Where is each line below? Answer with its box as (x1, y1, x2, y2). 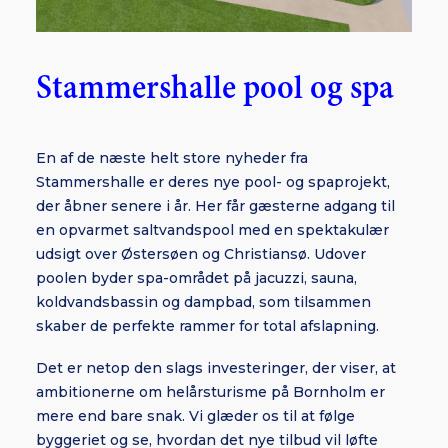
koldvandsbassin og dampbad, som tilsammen (36, 293, 371, 311)
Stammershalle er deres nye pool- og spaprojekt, (36, 173, 390, 191)
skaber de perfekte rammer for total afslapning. (36, 317, 379, 335)
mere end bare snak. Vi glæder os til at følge (36, 407, 355, 425)
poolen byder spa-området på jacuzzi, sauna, (36, 269, 357, 287)
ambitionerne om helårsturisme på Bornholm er (36, 383, 385, 401)
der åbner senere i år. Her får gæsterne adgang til (36, 197, 395, 215)
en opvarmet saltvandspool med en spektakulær (36, 221, 389, 239)
